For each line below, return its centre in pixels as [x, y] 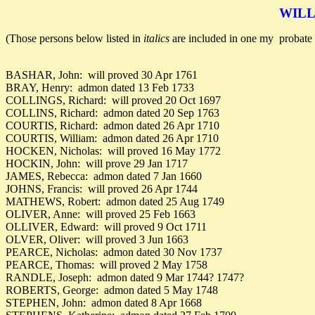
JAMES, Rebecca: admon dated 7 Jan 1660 [104, 176]
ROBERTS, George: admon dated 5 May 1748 [112, 290]
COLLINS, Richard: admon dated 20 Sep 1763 [112, 113]
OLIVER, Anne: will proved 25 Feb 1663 [101, 214]
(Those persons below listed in [75, 38]
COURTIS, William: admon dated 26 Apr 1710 [112, 138]
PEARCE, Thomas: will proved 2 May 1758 [107, 265]
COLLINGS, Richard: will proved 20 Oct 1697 [113, 100]
